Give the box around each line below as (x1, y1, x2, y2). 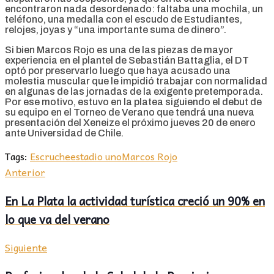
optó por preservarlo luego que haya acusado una (5, 65, 231, 76)
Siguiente (5, 239, 47, 256)
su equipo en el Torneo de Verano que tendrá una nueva (5, 106, 254, 117)
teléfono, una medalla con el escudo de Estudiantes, (5, 13, 242, 24)
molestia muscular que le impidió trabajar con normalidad (5, 75, 267, 86)
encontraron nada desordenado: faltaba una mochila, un (5, 3, 263, 14)
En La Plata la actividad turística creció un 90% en (5, 191, 265, 210)
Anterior (5, 163, 45, 180)
